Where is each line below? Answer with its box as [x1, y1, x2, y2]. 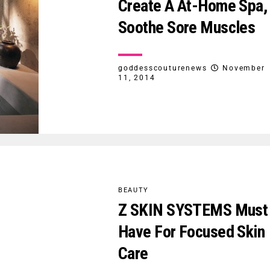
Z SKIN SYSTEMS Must [118, 200, 268, 221]
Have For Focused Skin [118, 222, 265, 242]
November [222, 64, 265, 73]
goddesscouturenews [118, 64, 207, 73]
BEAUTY [118, 186, 149, 195]
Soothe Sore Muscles [118, 17, 256, 38]
